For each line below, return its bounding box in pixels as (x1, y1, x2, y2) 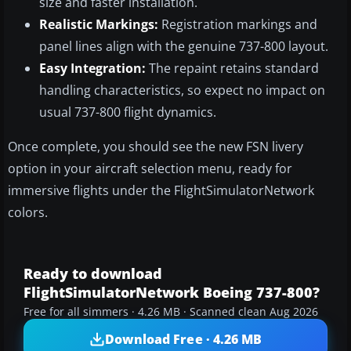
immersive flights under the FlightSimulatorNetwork (8, 182, 314, 200)
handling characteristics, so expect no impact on (39, 81, 325, 100)
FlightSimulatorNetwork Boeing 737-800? (24, 283, 320, 302)
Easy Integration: (39, 60, 146, 78)
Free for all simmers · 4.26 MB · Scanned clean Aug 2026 (24, 305, 318, 320)
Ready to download (24, 264, 162, 284)
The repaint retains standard (146, 60, 319, 78)
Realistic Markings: (39, 16, 158, 34)
